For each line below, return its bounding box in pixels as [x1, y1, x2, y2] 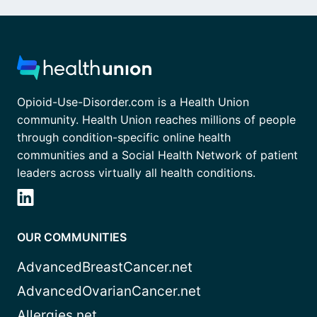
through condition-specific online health [17, 130, 231, 145]
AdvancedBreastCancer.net [17, 259, 192, 276]
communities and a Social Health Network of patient [17, 148, 298, 163]
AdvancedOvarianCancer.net [17, 283, 201, 300]
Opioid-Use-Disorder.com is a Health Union [17, 95, 249, 110]
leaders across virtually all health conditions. [17, 166, 255, 180]
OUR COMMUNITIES [17, 230, 127, 245]
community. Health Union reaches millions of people [17, 113, 296, 127]
